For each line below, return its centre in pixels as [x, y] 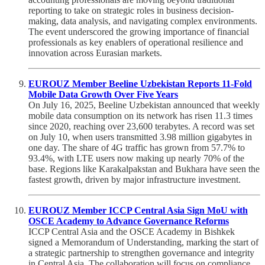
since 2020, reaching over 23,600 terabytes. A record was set [141, 126]
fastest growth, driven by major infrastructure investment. [135, 179]
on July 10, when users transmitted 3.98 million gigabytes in [140, 137]
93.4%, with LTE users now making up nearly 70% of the [136, 158]
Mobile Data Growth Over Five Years [103, 94]
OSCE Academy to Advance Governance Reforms [129, 221]
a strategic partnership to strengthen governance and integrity [141, 253]
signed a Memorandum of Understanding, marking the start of [143, 242]
